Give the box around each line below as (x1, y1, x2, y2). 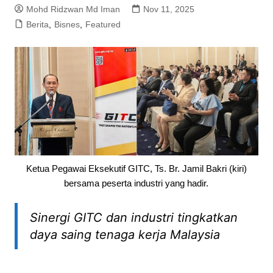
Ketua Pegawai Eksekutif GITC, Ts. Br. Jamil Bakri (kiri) (26, 163, 247, 174)
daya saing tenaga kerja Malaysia (29, 227, 220, 242)
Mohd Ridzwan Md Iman (26, 4, 120, 15)
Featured (85, 19, 121, 30)
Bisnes (54, 19, 80, 30)
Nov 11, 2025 (143, 4, 194, 15)
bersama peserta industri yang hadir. (64, 177, 209, 188)
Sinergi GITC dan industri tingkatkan (29, 210, 238, 225)
